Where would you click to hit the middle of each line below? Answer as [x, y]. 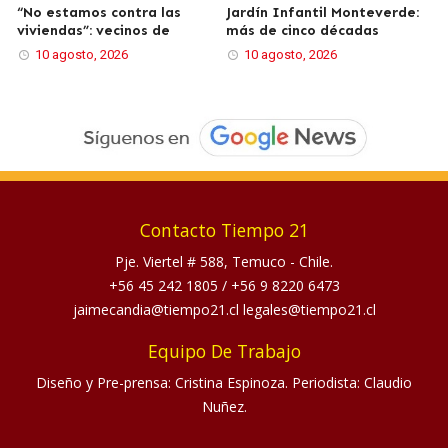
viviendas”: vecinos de [94, 30]
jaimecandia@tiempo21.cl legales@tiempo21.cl [224, 310]
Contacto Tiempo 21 [224, 230]
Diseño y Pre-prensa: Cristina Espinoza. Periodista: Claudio [224, 383]
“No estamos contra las [99, 12]
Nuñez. [224, 407]
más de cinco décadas [302, 30]
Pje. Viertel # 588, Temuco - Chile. [224, 262]
